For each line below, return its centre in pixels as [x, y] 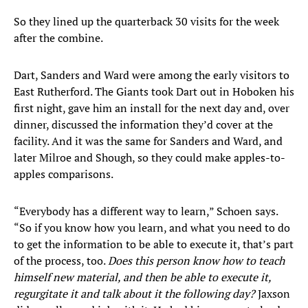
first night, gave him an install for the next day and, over [152, 108]
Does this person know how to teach [196, 261]
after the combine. [58, 38]
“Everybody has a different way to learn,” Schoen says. [146, 211]
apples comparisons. [64, 174]
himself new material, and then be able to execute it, [142, 277]
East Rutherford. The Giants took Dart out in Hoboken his [154, 92]
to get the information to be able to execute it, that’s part [154, 244]
